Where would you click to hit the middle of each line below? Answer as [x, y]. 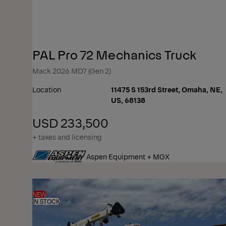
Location [47, 89]
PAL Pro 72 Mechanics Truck [115, 54]
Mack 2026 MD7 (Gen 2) [72, 71]
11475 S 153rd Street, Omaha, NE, [167, 89]
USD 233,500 [70, 122]
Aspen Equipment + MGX [128, 156]
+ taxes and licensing [67, 137]
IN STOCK [46, 201]
